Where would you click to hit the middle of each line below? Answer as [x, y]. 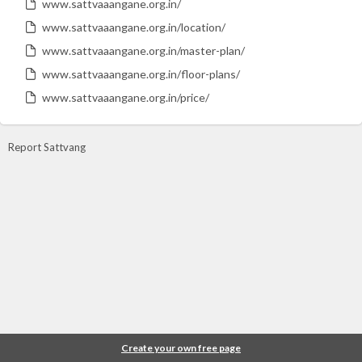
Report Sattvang [47, 147]
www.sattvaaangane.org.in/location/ [134, 27]
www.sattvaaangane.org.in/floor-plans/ [141, 74]
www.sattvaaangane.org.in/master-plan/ [143, 50]
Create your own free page [181, 348]
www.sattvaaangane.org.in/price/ [126, 97]
